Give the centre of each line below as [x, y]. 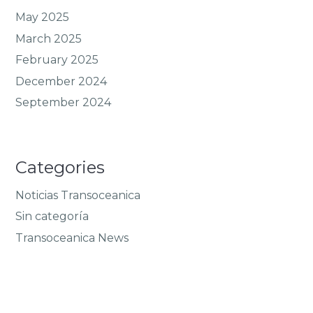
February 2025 [57, 60]
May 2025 [43, 17]
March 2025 [49, 38]
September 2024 [64, 102]
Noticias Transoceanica [78, 195]
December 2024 [61, 81]
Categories [60, 167]
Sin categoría [52, 217]
